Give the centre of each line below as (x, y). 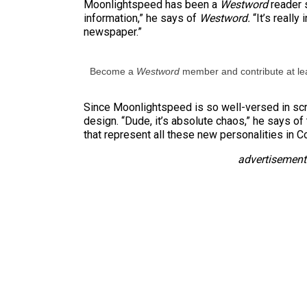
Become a (113, 71)
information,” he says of (142, 18)
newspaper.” (113, 32)
